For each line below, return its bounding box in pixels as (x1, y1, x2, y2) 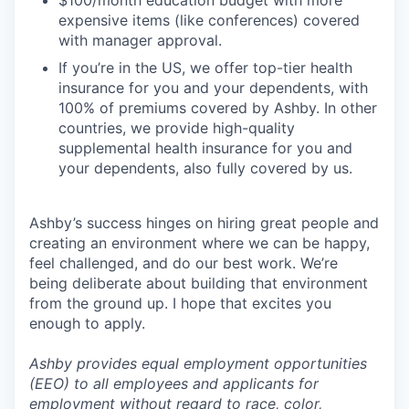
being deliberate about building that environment (29, 274, 368, 292)
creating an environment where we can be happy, (29, 234, 370, 252)
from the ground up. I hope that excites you (29, 294, 331, 312)
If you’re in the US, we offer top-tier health (58, 58, 352, 77)
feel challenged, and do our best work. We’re (29, 254, 338, 272)
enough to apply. (29, 314, 145, 332)
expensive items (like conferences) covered (58, 11, 360, 29)
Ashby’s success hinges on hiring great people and (29, 214, 379, 232)
